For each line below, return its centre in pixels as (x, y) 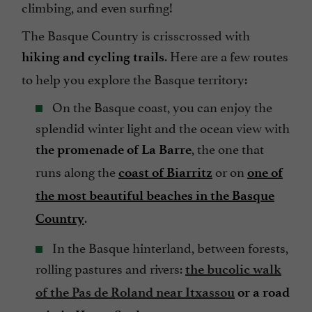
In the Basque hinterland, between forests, (169, 247)
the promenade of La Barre (114, 150)
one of (265, 173)
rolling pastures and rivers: (110, 268)
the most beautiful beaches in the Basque (155, 196)
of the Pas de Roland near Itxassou (135, 292)
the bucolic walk (233, 270)
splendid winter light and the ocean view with (163, 127)
